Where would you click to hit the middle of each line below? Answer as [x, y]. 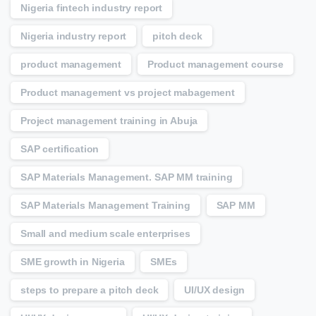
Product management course [215, 65]
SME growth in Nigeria [73, 262]
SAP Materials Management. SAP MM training [127, 177]
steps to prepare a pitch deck [90, 290]
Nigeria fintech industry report [92, 8]
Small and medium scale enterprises [105, 234]
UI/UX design [215, 290]
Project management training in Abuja [109, 121]
